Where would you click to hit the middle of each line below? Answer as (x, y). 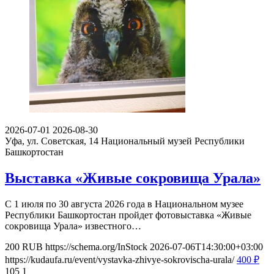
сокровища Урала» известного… (73, 226)
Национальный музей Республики (173, 141)
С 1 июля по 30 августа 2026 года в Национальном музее (124, 204)
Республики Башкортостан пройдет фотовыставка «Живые (128, 215)
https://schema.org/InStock (96, 247)
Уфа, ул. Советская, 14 (52, 141)
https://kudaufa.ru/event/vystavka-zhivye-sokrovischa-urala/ (120, 260)
